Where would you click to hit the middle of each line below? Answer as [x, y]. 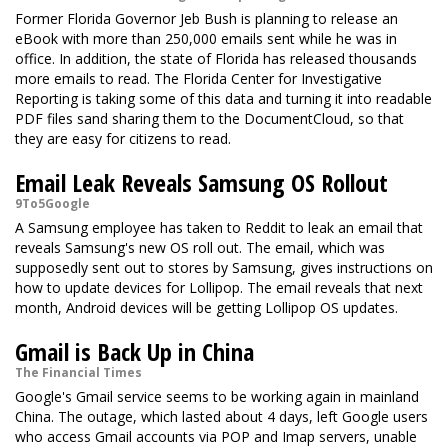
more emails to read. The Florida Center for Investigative [198, 78]
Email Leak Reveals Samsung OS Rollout [201, 182]
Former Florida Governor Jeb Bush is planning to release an [206, 18]
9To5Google [52, 203]
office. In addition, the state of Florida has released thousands [216, 58]
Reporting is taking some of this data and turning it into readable [223, 98]
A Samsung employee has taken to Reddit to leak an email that [219, 227]
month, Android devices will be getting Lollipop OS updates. [206, 307]
